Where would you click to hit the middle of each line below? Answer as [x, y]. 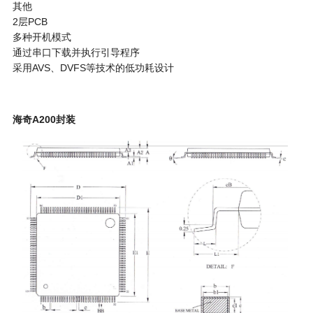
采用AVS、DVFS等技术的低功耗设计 [93, 68]
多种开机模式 [42, 37]
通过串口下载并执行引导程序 [76, 53]
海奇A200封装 [44, 120]
